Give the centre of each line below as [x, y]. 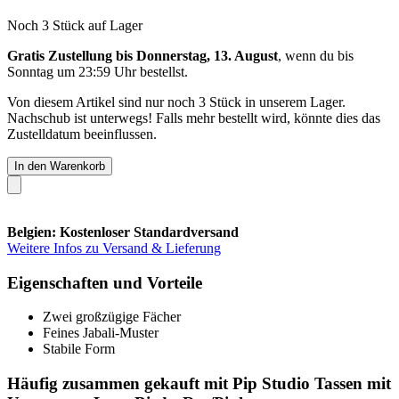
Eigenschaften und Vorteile [105, 282]
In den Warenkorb [60, 166]
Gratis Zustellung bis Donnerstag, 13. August [142, 55]
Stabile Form [79, 349]
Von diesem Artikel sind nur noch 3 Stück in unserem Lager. [176, 102]
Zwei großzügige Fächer [112, 317]
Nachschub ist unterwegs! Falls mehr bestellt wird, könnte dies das [194, 118]
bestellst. [162, 71]
